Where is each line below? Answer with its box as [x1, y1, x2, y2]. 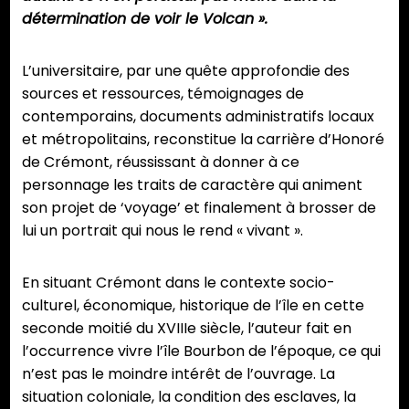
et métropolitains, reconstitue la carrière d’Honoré [22, 129, 384, 151]
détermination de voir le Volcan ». [22, 8, 267, 30]
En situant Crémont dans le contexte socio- [22, 272, 335, 294]
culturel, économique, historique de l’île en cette [22, 295, 364, 317]
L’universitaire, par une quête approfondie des [22, 60, 350, 82]
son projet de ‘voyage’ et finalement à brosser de [22, 197, 376, 219]
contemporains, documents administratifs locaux [22, 106, 374, 128]
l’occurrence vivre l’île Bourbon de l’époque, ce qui [22, 341, 381, 362]
